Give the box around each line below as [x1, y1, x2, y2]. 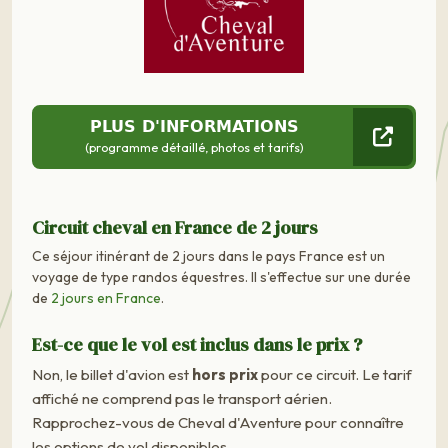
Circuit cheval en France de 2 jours [32, 214, 318, 240]
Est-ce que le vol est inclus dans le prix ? [32, 331, 362, 357]
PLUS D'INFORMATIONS [89, 116, 299, 136]
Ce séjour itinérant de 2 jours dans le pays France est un [32, 246, 385, 265]
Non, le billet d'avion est [32, 364, 192, 384]
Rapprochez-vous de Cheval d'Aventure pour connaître [32, 412, 404, 432]
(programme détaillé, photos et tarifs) [84, 138, 304, 155]
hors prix [192, 364, 258, 384]
